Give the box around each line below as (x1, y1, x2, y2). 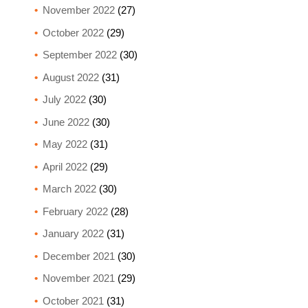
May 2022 (42, 138, 87, 151)
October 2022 (42, 26, 104, 38)
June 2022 (42, 115, 89, 128)
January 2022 (42, 228, 104, 240)
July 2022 (42, 93, 86, 106)
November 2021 (42, 272, 115, 285)
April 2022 (42, 160, 87, 173)
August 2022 (42, 71, 99, 83)
